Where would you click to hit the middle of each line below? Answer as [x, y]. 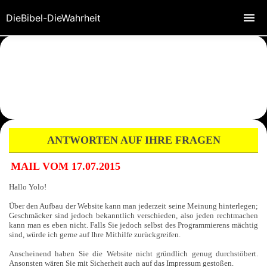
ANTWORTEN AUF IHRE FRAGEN [133, 140]
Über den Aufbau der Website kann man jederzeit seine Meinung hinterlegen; [133, 206]
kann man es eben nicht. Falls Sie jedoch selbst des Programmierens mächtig [133, 225]
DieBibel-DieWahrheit [53, 18]
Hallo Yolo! [28, 187]
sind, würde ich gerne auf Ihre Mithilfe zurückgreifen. [95, 234]
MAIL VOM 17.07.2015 [66, 166]
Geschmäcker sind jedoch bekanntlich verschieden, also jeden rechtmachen [133, 215]
